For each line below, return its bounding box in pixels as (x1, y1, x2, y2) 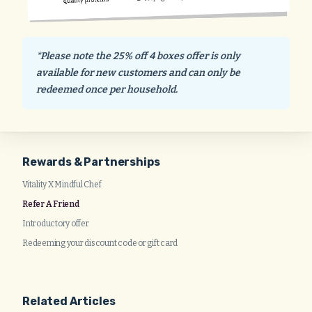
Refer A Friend (22, 199, 79, 210)
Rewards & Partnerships (22, 155, 160, 169)
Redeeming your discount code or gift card (22, 238, 178, 249)
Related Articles (22, 295, 116, 309)
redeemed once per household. (36, 84, 180, 96)
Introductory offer (22, 219, 89, 229)
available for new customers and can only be (36, 67, 240, 79)
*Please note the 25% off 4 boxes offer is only (36, 50, 240, 63)
